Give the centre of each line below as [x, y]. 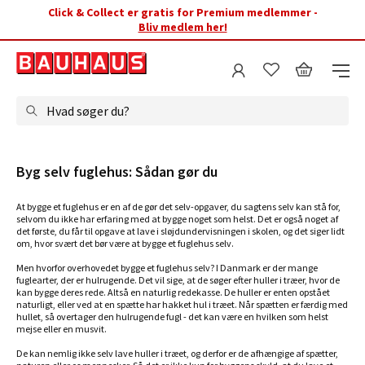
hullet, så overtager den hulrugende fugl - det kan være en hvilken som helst [172, 317]
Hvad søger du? [88, 111]
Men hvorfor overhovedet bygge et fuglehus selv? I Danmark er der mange [167, 268]
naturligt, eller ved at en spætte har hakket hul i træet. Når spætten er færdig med [182, 304]
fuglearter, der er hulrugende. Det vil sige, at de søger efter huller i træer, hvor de [178, 280]
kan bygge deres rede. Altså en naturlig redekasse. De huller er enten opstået [173, 292]
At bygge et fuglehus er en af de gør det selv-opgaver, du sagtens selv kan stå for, [178, 207]
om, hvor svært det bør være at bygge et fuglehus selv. [125, 243]
